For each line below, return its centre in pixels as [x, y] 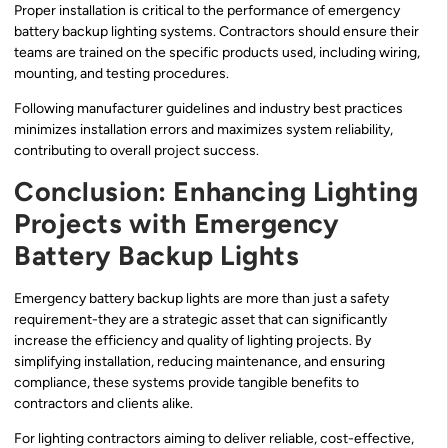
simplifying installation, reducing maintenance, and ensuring [199, 361]
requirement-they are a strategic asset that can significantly [200, 319]
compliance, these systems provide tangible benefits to [186, 382]
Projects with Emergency [177, 223]
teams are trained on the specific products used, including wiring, [217, 52]
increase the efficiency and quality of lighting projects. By [192, 340]
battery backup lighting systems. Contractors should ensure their [216, 31]
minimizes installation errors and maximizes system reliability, [203, 130]
